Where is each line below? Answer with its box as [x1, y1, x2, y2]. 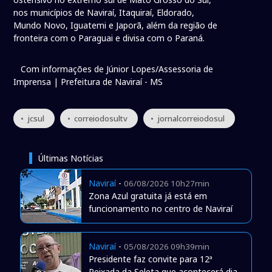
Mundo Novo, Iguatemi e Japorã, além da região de [13, 19, 218, 32]
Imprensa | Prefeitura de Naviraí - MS [13, 76, 163, 88]
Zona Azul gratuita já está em [88, 190, 207, 202]
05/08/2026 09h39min [123, 241, 209, 253]
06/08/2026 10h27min [123, 178, 209, 189]
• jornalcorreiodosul [151, 113, 225, 124]
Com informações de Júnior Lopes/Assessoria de [13, 63, 214, 75]
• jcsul [21, 113, 45, 124]
